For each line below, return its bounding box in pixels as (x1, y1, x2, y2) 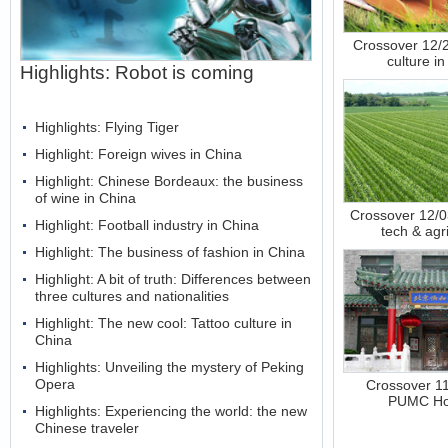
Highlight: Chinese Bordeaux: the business (35, 173, 303, 189)
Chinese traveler (35, 420, 139, 436)
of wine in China (35, 190, 136, 206)
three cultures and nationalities (35, 288, 229, 304)
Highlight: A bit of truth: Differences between (35, 271, 311, 287)
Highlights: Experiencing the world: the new (35, 403, 307, 419)
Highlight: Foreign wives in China (35, 146, 242, 162)
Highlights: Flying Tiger (35, 119, 179, 135)
